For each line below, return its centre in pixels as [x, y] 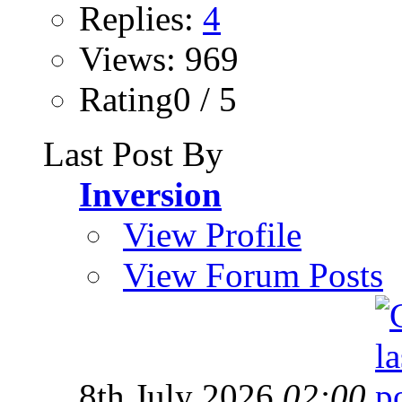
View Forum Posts [253, 275]
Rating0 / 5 [158, 99]
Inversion [150, 194]
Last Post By [133, 153]
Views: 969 [159, 58]
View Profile [212, 234]
